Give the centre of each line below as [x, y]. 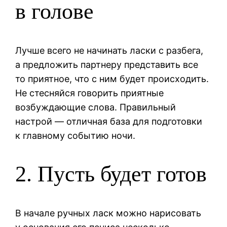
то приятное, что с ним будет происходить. [112, 79]
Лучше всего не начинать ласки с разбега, [109, 50]
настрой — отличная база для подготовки [109, 121]
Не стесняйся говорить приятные [90, 93]
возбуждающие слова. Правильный [96, 107]
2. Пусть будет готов [111, 174]
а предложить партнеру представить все [107, 64]
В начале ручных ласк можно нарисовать [108, 213]
